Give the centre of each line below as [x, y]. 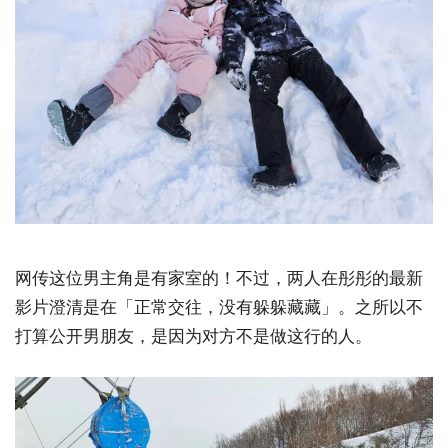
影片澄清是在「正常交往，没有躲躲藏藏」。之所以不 [219, 306]
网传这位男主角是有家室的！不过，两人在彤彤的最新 [219, 277]
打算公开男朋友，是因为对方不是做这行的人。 [193, 335]
